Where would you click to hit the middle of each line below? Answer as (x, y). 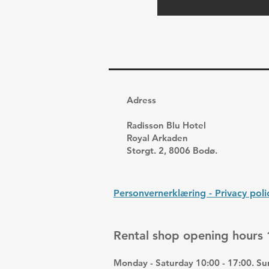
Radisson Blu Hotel (166, 125)
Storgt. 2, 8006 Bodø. (172, 150)
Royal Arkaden (157, 138)
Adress (141, 100)
